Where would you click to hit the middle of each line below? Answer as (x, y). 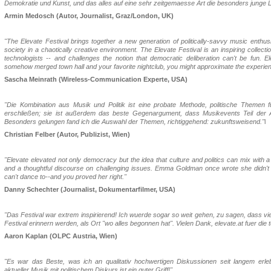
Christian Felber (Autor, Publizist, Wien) (67, 134)
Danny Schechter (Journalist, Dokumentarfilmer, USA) (90, 189)
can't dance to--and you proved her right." (65, 177)
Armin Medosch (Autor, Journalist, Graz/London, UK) (89, 16)
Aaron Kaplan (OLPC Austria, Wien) (61, 236)
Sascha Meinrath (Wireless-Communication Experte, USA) (96, 79)
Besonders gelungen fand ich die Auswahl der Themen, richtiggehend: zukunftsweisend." (134, 122)
